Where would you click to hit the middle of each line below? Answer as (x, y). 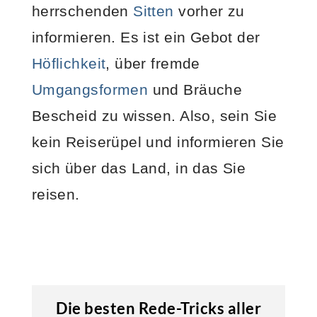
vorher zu (209, 11)
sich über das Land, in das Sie (139, 168)
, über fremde (153, 63)
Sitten (154, 11)
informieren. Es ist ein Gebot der (146, 37)
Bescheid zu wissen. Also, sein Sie (154, 115)
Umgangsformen (90, 89)
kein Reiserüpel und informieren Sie (158, 142)
